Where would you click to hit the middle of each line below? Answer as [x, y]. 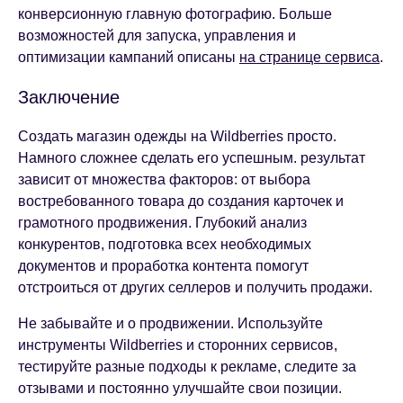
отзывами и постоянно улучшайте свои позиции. [180, 389]
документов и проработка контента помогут [163, 266]
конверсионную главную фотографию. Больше [175, 14]
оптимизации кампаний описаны [129, 58]
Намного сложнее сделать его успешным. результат [192, 158]
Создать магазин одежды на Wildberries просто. [177, 137]
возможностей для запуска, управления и [157, 36]
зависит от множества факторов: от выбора [164, 180]
